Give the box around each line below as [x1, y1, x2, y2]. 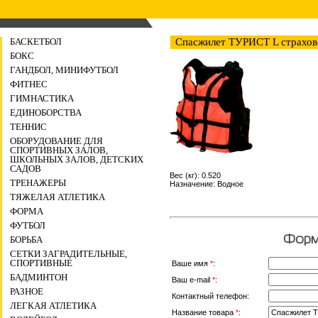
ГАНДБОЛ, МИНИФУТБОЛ [10, 65, 119, 75]
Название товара [172, 307, 236, 317]
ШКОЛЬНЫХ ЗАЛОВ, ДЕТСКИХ [10, 154, 143, 165]
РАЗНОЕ [10, 286, 43, 297]
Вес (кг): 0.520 [170, 170, 221, 180]
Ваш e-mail [172, 275, 212, 284]
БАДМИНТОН [10, 272, 67, 283]
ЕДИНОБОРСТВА [10, 107, 82, 118]
